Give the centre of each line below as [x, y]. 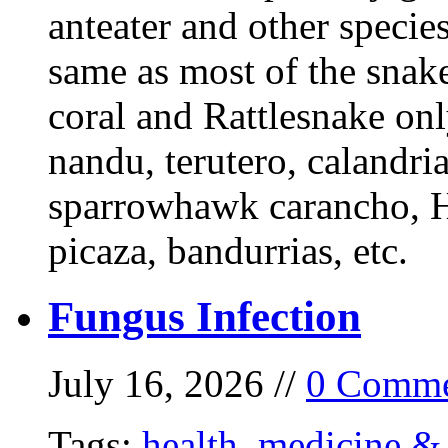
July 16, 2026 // [177, 384]
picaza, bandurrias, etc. [228, 250]
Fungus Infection [204, 317]
